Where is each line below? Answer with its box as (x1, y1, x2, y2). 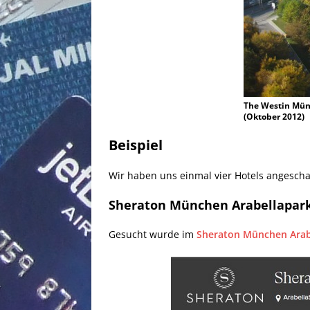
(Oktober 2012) (244, 110, 304, 122)
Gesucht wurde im (109, 227, 197, 241)
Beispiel (109, 135, 163, 154)
